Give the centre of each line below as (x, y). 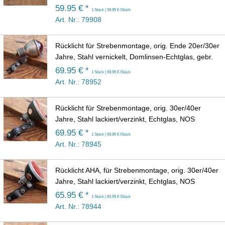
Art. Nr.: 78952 (78, 82)
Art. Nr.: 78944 (78, 207)
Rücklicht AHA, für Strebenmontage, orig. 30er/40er (137, 171)
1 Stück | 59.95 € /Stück (111, 10)
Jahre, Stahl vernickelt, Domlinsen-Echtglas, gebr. (134, 57)
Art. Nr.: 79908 (78, 20)
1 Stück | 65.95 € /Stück (111, 197)
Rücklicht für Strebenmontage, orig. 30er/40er (128, 108)
